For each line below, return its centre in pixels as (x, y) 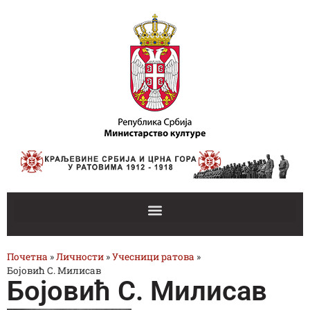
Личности (80, 256)
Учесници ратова (153, 256)
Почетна (27, 256)
